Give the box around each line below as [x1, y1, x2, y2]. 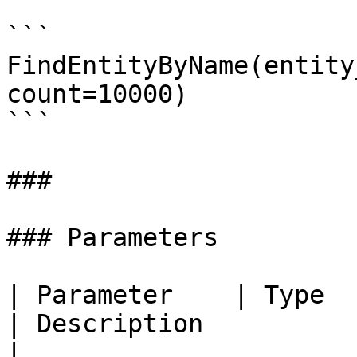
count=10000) [6, 80, 188, 108]
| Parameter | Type [6, 280, 324, 309]
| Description [6, 309, 203, 338]
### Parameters [6, 223, 218, 252]
